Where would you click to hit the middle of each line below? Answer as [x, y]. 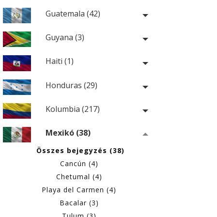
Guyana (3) [65, 38]
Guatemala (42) [73, 14]
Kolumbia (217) [72, 109]
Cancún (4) [79, 164]
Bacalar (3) [79, 203]
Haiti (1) [59, 61]
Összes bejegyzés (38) [80, 151]
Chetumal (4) [79, 177]
